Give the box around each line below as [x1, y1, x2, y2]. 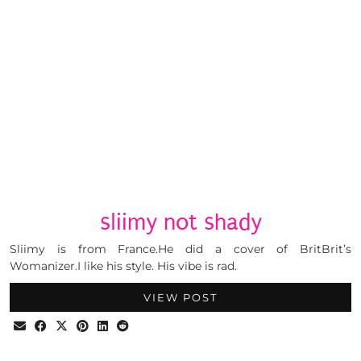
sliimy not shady [99, 209, 262, 236]
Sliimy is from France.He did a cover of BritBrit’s [10, 242, 351, 257]
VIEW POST [143, 291, 218, 305]
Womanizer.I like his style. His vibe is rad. [10, 259, 237, 274]
